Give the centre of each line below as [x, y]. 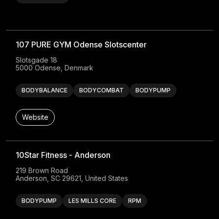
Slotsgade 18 [37, 60]
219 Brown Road [42, 171]
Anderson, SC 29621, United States [72, 178]
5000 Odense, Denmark [55, 68]
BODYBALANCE [45, 90]
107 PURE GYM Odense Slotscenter [81, 45]
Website [35, 117]
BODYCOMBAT [102, 90]
